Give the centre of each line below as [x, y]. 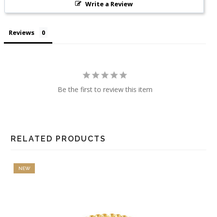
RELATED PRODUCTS [59, 139]
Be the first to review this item [105, 90]
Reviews [22, 33]
